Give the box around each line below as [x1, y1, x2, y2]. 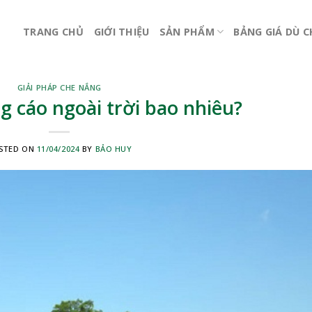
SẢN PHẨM [159, 24, 214, 38]
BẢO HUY [95, 143, 132, 154]
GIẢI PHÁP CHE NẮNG [17, 82, 102, 93]
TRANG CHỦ [23, 24, 84, 38]
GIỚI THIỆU [93, 24, 150, 38]
